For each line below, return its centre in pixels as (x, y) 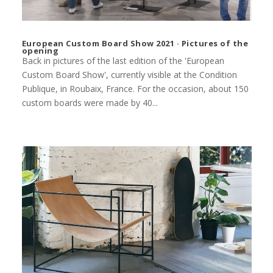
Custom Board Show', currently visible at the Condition (129, 75)
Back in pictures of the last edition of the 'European (123, 61)
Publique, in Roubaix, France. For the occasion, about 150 (135, 89)
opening (40, 51)
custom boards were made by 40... (90, 103)
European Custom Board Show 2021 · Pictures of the (135, 44)
